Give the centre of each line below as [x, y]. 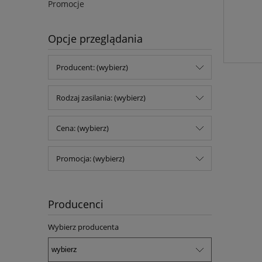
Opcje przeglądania [95, 39]
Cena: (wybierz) [82, 128]
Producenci [76, 204]
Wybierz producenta [83, 227]
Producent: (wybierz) [92, 68]
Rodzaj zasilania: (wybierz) [101, 98]
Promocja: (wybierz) [90, 159]
